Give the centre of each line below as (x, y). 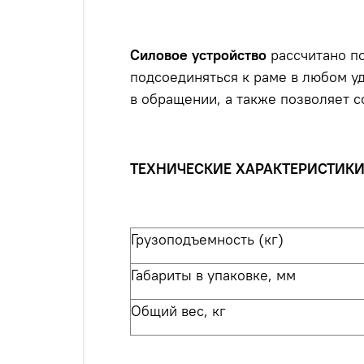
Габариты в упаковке (199, 275)
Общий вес (167, 311)
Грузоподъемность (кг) (207, 240)
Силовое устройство (198, 55)
